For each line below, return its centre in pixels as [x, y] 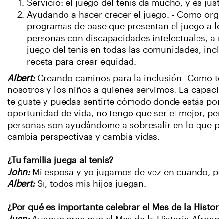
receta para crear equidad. [82, 62]
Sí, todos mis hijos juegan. [92, 184]
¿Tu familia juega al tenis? [62, 161]
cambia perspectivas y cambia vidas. [84, 137]
